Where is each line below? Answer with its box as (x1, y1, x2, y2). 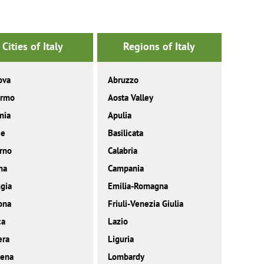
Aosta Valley (107, 92, 153, 104)
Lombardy (107, 251, 144, 263)
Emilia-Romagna (107, 180, 168, 192)
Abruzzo (107, 74, 138, 86)
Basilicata (107, 127, 143, 139)
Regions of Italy (123, 39, 196, 54)
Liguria (107, 233, 134, 245)
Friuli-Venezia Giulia (107, 198, 183, 210)
